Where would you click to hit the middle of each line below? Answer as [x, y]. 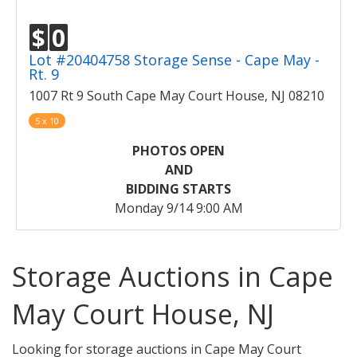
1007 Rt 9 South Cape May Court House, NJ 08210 [177, 96]
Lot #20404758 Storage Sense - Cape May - [174, 60]
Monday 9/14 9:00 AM [178, 208]
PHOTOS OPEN [178, 151]
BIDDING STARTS [178, 189]
